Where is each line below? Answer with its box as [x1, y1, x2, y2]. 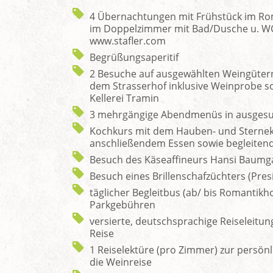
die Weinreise [90, 255, 152, 269]
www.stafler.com [90, 34, 166, 48]
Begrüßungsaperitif [90, 50, 179, 64]
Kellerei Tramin [90, 91, 159, 105]
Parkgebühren [90, 197, 155, 211]
